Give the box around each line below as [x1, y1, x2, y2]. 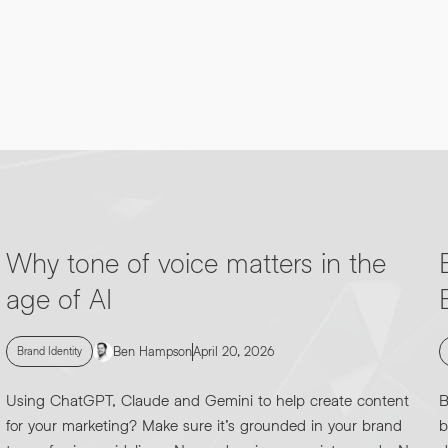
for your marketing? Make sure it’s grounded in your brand [6, 415, 402, 434]
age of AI [6, 281, 112, 315]
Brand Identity [17, 344, 82, 357]
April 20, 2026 [193, 343, 275, 359]
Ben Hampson [113, 343, 192, 359]
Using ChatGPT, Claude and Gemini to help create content [6, 390, 409, 409]
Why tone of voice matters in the [6, 245, 386, 279]
